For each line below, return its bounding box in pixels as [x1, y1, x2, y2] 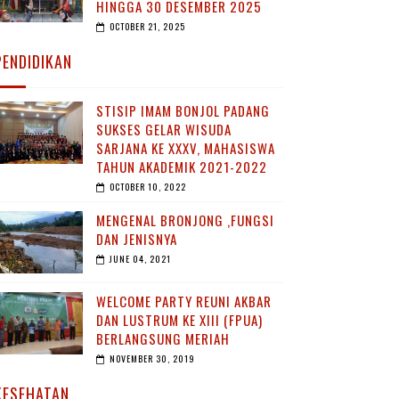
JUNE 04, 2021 [109, 252, 171, 265]
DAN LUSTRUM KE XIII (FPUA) [95, 310, 263, 330]
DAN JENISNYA [95, 229, 177, 248]
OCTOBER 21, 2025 [109, 20, 185, 33]
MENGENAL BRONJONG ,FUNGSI [95, 210, 274, 230]
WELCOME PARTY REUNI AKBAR [95, 291, 272, 311]
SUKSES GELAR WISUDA [95, 119, 232, 139]
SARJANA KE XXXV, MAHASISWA [95, 138, 275, 158]
